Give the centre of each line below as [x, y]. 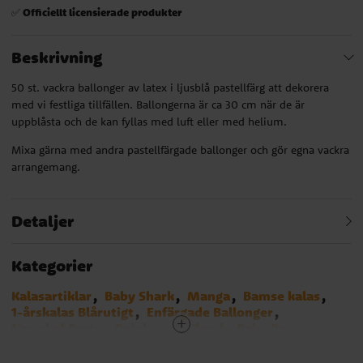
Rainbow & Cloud [169, 328]
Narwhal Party [57, 328]
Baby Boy [265, 328]
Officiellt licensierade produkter [102, 11]
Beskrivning [57, 57]
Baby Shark [139, 295]
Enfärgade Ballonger [210, 312]
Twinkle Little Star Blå [214, 344]
